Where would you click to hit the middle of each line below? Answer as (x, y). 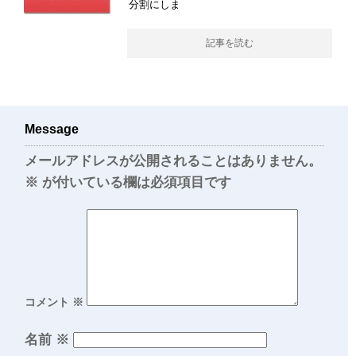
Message (52, 129)
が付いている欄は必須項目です (135, 182)
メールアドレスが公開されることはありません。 (173, 161)
